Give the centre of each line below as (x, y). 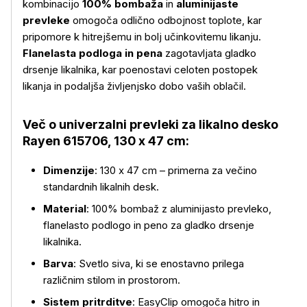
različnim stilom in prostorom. (112, 280)
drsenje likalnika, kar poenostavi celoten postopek (140, 70)
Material (65, 209)
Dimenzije (69, 170)
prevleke (46, 20)
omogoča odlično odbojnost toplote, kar (166, 20)
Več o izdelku (53, 171)
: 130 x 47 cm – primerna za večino (176, 170)
